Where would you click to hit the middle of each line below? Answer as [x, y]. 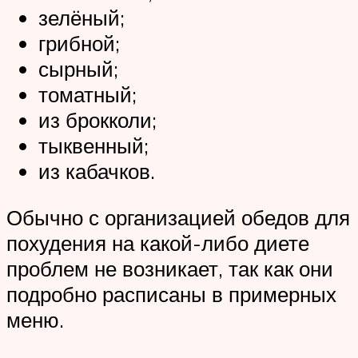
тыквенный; [93, 146]
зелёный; [82, 18]
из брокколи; [97, 120]
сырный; [78, 69]
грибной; [79, 44]
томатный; [88, 95]
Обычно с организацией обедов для [178, 218]
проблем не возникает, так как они [170, 269]
